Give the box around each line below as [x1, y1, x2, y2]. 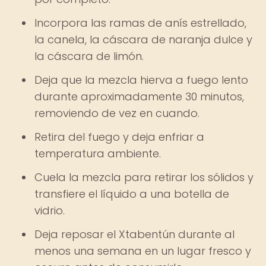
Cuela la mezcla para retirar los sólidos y [34, 170, 254, 185]
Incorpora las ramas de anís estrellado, [34, 15, 246, 30]
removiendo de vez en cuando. [34, 106, 199, 121]
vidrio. [34, 203, 65, 218]
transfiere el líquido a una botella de [34, 186, 229, 201]
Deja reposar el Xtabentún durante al [34, 227, 235, 242]
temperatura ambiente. [34, 146, 161, 161]
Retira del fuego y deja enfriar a [34, 129, 204, 144]
